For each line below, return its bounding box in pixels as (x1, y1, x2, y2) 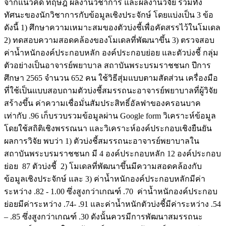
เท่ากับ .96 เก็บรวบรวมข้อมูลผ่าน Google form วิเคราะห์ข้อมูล (4, 111, 216, 121)
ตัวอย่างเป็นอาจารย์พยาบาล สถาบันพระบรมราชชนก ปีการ (4, 61, 211, 70)
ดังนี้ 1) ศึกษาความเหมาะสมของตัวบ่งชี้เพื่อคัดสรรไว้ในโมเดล (4, 23, 220, 32)
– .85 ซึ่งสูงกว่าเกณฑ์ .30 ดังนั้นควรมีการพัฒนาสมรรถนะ (4, 212, 203, 221)
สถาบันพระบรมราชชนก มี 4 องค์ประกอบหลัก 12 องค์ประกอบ (4, 149, 221, 158)
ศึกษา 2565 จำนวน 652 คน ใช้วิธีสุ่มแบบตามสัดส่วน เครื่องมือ (4, 74, 218, 83)
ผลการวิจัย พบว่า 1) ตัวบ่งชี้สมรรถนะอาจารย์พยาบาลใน (4, 137, 199, 146)
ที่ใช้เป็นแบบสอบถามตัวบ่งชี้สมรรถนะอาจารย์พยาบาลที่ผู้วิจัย (4, 86, 217, 95)
